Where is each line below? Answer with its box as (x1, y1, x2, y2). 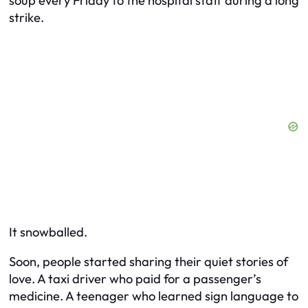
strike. (9, 10, 44, 26)
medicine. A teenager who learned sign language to (9, 288, 298, 305)
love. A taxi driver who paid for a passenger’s (9, 271, 261, 287)
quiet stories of (201, 254, 288, 270)
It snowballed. (9, 223, 87, 240)
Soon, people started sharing (9, 254, 175, 270)
